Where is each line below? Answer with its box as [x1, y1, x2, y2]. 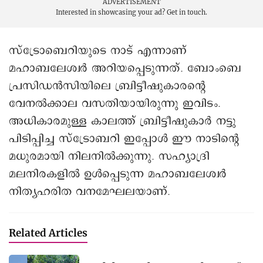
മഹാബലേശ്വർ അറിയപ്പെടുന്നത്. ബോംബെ [9, 60, 241, 76]
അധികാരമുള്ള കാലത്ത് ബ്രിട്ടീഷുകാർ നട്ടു [9, 113, 236, 129]
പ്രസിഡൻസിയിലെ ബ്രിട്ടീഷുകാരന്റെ [9, 77, 205, 94]
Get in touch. [167, 7, 207, 16]
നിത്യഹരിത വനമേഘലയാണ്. [9, 183, 170, 200]
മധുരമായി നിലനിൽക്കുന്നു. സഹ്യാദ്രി [9, 148, 210, 164]
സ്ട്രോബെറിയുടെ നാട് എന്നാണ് [9, 42, 187, 59]
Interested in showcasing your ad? [56, 7, 167, 16]
